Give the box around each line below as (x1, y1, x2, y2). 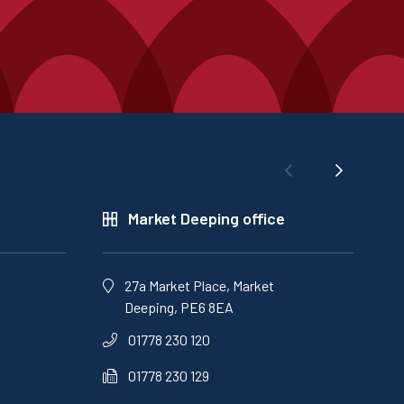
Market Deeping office (127, 208, 285, 229)
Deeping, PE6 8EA (124, 298, 234, 317)
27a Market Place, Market (124, 277, 274, 295)
